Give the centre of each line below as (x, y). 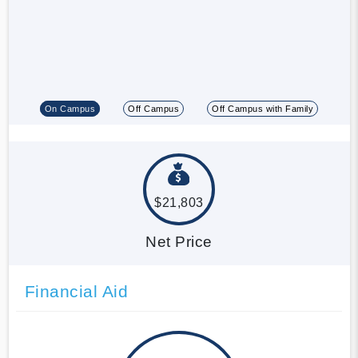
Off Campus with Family (263, 108)
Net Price (179, 241)
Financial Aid (76, 291)
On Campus (70, 108)
